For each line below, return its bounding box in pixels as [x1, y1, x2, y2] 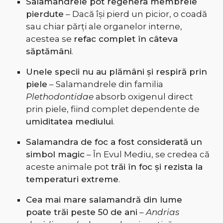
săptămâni [25, 46, 72, 57]
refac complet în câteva [73, 34, 178, 44]
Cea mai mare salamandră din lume [25, 195, 182, 205]
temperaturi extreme [25, 174, 118, 185]
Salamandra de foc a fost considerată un [25, 137, 202, 147]
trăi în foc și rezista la [111, 162, 203, 172]
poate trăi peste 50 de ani [25, 207, 137, 218]
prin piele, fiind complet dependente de [25, 104, 200, 114]
